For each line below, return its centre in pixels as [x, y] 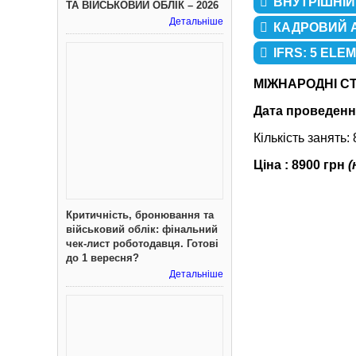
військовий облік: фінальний [142, 229]
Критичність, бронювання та [140, 215]
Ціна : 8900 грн [301, 164]
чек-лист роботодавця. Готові [142, 244]
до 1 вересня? [103, 258]
